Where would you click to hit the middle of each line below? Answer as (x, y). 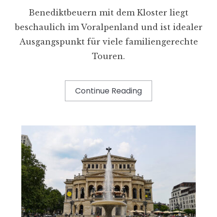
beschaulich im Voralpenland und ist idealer (108, 27)
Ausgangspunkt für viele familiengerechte (108, 41)
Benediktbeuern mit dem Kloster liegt (108, 12)
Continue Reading (108, 91)
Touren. (108, 56)
